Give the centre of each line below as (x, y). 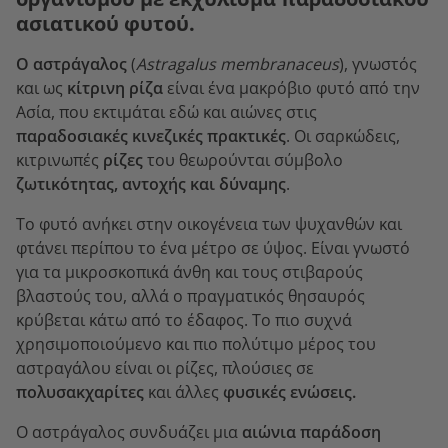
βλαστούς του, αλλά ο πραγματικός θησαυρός (190, 295)
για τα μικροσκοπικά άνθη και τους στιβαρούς (189, 271)
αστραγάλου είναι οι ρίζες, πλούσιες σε (165, 367)
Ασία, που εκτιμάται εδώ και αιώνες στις (166, 111)
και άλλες (183, 391)
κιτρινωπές (59, 159)
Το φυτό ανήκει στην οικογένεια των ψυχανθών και (209, 223)
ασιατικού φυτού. (105, 23)
